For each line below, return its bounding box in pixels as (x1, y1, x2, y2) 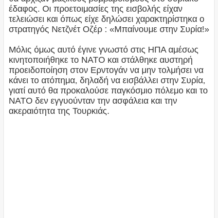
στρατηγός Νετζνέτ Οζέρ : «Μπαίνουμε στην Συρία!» (8, 24, 209, 35)
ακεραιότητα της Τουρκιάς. (8, 106, 109, 116)
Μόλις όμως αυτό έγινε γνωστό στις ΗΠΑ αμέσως (8, 45, 199, 55)
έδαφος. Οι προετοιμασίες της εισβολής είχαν (8, 4, 182, 14)
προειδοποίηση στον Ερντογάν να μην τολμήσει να (8, 65, 203, 75)
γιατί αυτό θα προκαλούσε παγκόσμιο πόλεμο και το (8, 86, 208, 96)
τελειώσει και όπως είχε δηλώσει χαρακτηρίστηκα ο (8, 14, 204, 24)
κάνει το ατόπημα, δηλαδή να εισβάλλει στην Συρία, (8, 75, 205, 86)
